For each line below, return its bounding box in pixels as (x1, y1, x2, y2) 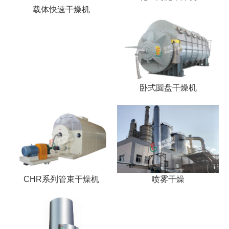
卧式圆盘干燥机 (139, 83, 197, 93)
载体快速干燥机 (32, 5, 90, 14)
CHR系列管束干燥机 (23, 174, 99, 184)
